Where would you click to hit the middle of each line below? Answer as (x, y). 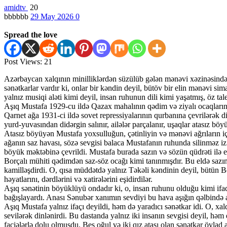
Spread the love (31, 34)
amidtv (16, 7)
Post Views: (23, 61)
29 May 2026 (53, 16)
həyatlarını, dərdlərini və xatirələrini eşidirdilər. (78, 179)
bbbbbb (17, 16)
